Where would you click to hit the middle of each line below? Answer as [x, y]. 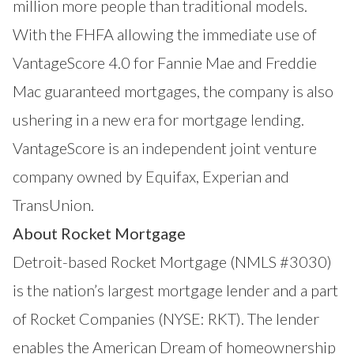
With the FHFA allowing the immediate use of [165, 34]
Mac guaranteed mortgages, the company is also [173, 91]
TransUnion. [53, 205]
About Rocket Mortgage [99, 233]
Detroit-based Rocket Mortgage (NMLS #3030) [172, 262]
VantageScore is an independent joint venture [165, 148]
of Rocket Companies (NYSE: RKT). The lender [166, 319]
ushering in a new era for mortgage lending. [158, 120]
